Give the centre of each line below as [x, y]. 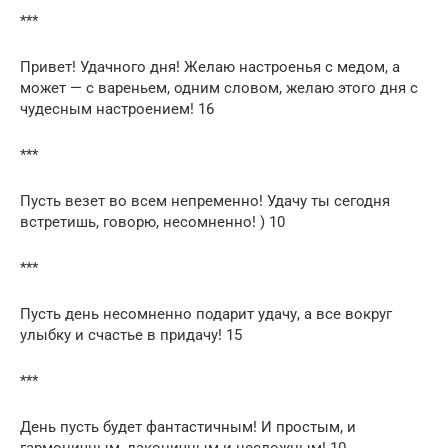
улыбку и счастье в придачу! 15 [131, 334]
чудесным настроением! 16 [117, 108]
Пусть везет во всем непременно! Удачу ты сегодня [205, 200]
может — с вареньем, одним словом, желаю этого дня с [219, 87]
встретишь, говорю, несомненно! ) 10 [152, 221]
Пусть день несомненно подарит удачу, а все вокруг [206, 313]
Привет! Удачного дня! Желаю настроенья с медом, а [210, 66]
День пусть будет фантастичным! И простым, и [188, 426]
